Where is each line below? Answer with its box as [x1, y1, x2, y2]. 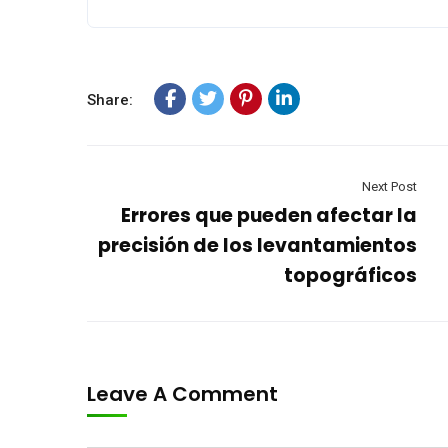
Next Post [362, 179, 417, 194]
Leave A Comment [87, 380, 283, 408]
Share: [87, 91, 133, 109]
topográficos [284, 262, 417, 289]
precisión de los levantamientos [98, 232, 417, 259]
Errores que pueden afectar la [121, 202, 417, 229]
